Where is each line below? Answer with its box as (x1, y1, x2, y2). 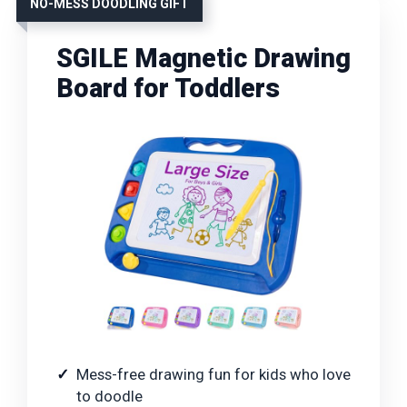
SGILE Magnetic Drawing (56, 43, 351, 74)
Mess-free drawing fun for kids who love (76, 365, 351, 384)
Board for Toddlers (56, 73, 280, 104)
